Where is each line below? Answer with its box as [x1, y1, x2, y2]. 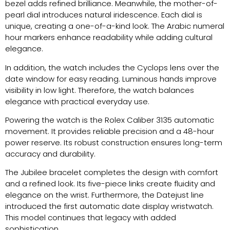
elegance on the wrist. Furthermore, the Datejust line [5, 189, 204, 201]
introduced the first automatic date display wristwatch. [5, 201, 214, 212]
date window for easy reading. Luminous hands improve [5, 73, 217, 84]
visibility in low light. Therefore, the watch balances [5, 84, 194, 95]
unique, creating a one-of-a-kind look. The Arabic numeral [5, 21, 224, 32]
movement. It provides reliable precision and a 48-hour [5, 126, 214, 137]
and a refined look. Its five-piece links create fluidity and [5, 178, 215, 189]
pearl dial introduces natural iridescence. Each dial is [5, 9, 202, 21]
